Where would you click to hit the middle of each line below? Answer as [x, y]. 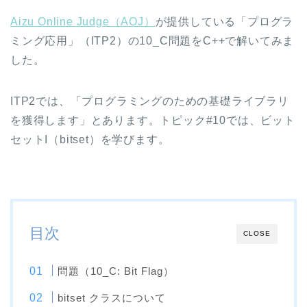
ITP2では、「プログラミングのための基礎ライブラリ [150, 101]
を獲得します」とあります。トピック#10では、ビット [153, 121]
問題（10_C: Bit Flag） [116, 271]
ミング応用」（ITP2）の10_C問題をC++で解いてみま [152, 41]
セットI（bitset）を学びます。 [90, 140]
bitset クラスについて [112, 298]
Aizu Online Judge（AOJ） [83, 22]
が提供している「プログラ [224, 22]
